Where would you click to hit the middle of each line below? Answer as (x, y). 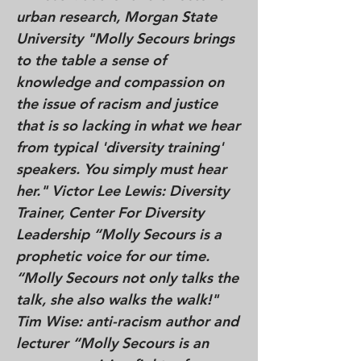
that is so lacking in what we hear (128, 125)
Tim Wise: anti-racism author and (127, 321)
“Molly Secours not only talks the (127, 278)
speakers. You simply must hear (121, 169)
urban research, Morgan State (116, 17)
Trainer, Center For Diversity (110, 212)
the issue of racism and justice (117, 104)
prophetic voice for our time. (113, 256)
